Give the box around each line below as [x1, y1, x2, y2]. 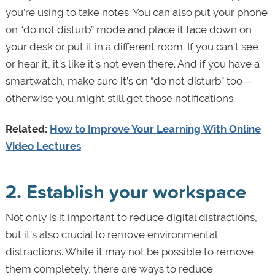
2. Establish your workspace [5, 177, 246, 205]
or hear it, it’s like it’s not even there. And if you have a [5, 57, 260, 70]
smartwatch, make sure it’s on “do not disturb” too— [5, 74, 252, 87]
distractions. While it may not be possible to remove [5, 245, 254, 258]
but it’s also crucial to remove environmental [5, 228, 217, 241]
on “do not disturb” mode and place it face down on [5, 23, 252, 36]
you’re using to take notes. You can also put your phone [5, 6, 268, 18]
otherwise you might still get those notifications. [5, 91, 235, 104]
